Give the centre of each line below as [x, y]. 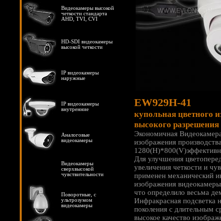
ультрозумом [77, 200]
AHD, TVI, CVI [79, 19]
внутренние [75, 109]
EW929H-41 [163, 102]
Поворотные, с [79, 195]
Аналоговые [75, 135]
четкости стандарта [84, 14]
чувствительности [82, 174]
